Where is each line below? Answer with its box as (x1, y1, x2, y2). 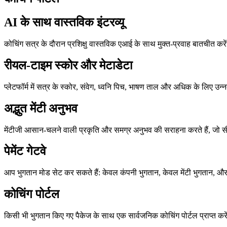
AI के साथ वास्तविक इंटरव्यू (4, 15, 124, 29)
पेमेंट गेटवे (4, 144, 46, 158)
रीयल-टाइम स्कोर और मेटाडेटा (4, 58, 132, 72)
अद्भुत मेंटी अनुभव (4, 101, 78, 115)
